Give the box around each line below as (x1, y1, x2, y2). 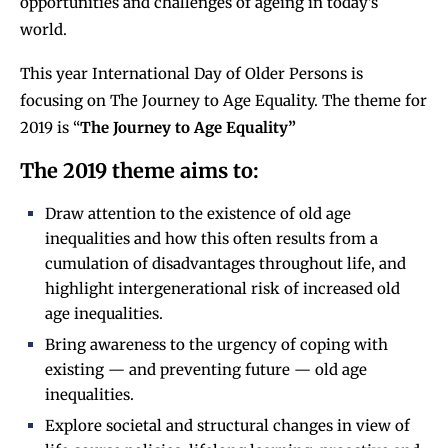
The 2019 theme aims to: (20, 158, 259, 184)
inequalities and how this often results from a (45, 229, 378, 249)
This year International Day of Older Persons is (20, 64, 363, 84)
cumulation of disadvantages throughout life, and (45, 254, 406, 274)
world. (20, 20, 67, 40)
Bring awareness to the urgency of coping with (45, 335, 388, 355)
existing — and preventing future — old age (45, 360, 367, 380)
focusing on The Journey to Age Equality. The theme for (20, 91, 427, 111)
